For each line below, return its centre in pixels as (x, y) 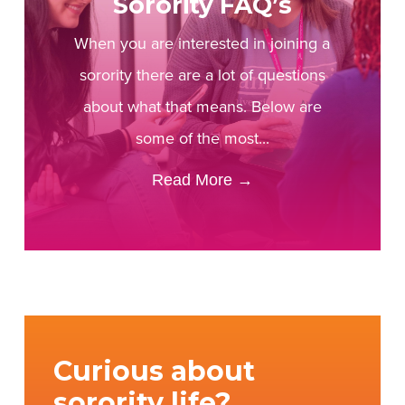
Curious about (154, 372)
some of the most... (202, 139)
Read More (192, 180)
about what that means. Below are (202, 107)
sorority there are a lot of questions (202, 75)
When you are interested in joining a (202, 44)
